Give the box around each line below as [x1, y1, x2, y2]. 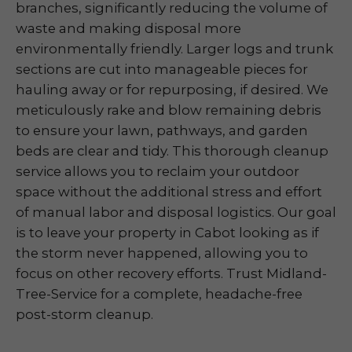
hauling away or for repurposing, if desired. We [16, 82, 328, 97]
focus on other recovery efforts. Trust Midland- [16, 266, 327, 281]
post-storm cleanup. [16, 306, 153, 322]
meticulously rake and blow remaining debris [16, 102, 321, 118]
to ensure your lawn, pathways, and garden [16, 123, 308, 138]
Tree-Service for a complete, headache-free [16, 286, 302, 302]
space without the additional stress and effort [16, 184, 322, 200]
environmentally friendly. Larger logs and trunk [16, 41, 333, 57]
